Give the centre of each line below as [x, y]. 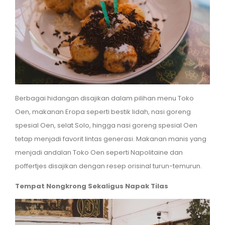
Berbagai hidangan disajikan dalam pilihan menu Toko [104, 98]
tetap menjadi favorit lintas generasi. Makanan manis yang [111, 139]
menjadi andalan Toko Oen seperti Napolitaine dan [99, 152]
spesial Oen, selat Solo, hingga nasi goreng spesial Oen [106, 125]
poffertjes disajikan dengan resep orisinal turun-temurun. [108, 166]
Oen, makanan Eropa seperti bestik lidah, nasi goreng [103, 111]
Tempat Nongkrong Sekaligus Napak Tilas [92, 186]
